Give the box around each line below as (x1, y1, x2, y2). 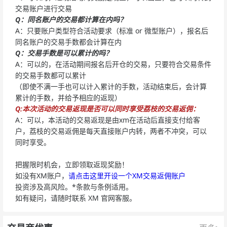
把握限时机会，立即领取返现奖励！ (15, 159, 131, 169)
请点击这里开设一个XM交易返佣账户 (68, 170, 185, 180)
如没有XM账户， (15, 170, 68, 180)
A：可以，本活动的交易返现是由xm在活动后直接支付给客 (15, 115, 200, 125)
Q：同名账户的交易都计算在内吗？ (15, 14, 127, 24)
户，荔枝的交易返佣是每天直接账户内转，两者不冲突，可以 (15, 126, 207, 136)
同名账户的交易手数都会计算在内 (15, 36, 122, 47)
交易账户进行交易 (15, 3, 72, 13)
